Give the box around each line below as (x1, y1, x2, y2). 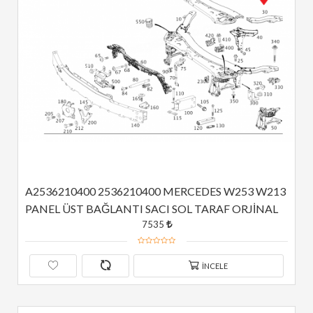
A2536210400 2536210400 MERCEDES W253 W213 (25, 184, 286, 198)
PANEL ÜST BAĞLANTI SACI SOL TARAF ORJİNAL (25, 202, 278, 215)
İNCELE (201, 261, 228, 270)
